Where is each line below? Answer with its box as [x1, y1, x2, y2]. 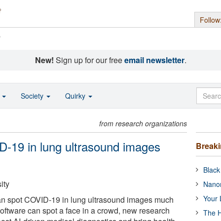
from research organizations [99, 118, 187, 128]
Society [21, 91, 45, 101]
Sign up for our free [53, 54, 124, 66]
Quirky [65, 91, 87, 101]
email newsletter [124, 54, 184, 66]
